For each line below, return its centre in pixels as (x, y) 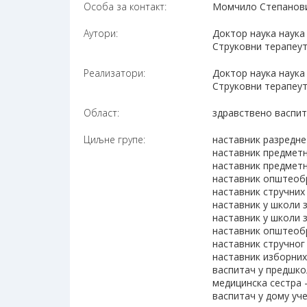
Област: (101, 113)
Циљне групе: (114, 140)
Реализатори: (114, 73)
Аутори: (101, 34)
